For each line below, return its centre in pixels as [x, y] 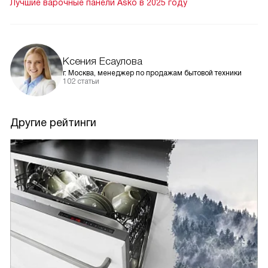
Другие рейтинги [53, 122]
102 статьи [81, 81]
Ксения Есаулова [103, 61]
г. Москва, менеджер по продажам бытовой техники [152, 73]
